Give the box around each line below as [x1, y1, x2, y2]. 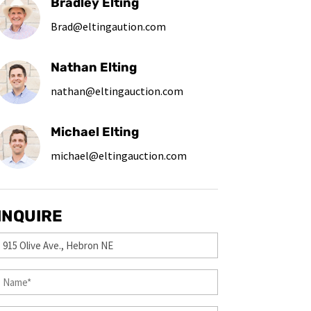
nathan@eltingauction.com [51, 83, 184, 98]
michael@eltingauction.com [51, 148, 187, 162]
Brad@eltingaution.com [51, 19, 167, 34]
